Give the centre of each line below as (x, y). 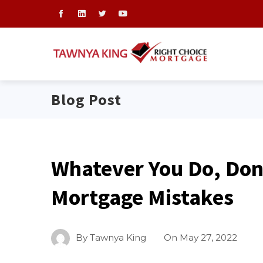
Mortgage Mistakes (142, 197)
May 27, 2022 (208, 238)
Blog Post (86, 100)
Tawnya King (118, 238)
